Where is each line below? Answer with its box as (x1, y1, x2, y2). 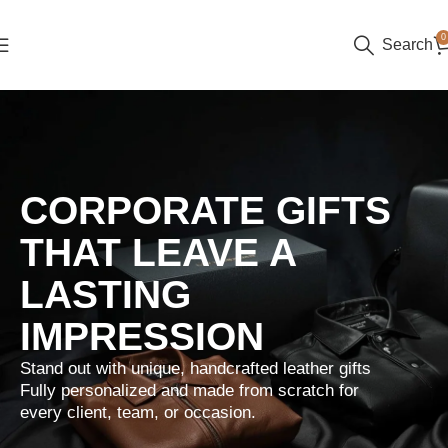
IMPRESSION (20, 315, 264, 358)
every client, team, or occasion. (20, 403, 256, 422)
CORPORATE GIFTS (20, 189, 391, 232)
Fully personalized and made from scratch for (20, 381, 359, 400)
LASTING (20, 273, 191, 316)
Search (382, 36, 433, 53)
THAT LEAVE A (20, 231, 296, 274)
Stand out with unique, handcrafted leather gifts (20, 359, 371, 378)
